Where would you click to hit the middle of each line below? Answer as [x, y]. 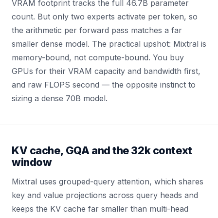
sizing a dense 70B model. [60, 98]
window [32, 162]
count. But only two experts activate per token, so [105, 16]
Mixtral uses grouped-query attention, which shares [108, 181]
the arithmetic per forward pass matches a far [97, 30]
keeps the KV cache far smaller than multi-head [100, 209]
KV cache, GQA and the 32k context [102, 150]
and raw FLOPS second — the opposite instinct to [104, 84]
